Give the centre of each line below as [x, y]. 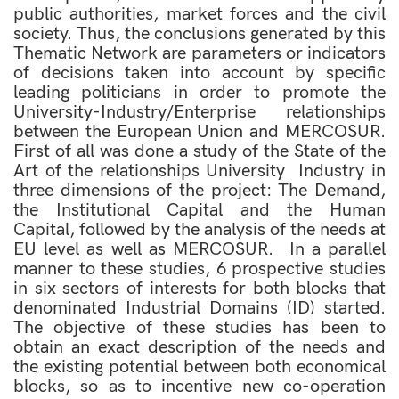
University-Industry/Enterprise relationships [199, 112]
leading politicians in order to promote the [199, 93]
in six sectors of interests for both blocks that [199, 289]
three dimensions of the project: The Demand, [199, 191]
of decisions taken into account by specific [199, 73]
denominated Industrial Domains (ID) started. [199, 308]
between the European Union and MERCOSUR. [199, 132]
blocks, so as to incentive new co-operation [199, 387]
